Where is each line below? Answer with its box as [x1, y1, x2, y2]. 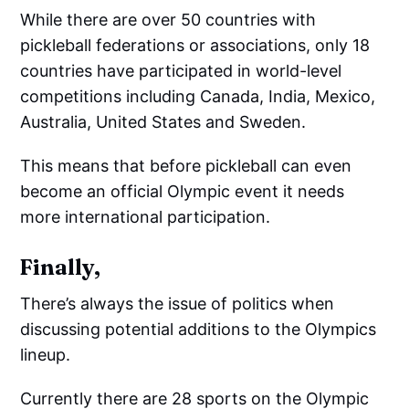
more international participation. [20, 207, 271, 226]
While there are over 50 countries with [20, 10, 317, 29]
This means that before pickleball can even [20, 156, 352, 175]
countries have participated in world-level [20, 61, 342, 80]
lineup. [20, 345, 71, 364]
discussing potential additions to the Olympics [20, 320, 377, 339]
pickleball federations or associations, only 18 [20, 36, 371, 55]
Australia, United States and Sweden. [20, 112, 307, 131]
